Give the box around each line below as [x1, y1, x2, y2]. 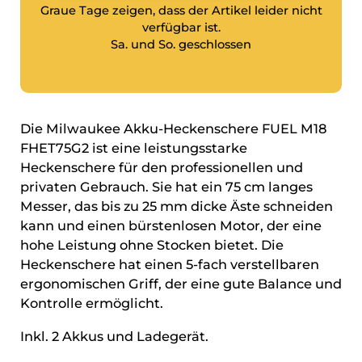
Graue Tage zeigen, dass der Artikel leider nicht [40, 3, 322, 19]
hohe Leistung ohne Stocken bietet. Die [19, 237, 284, 254]
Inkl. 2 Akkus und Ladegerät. [19, 327, 208, 344]
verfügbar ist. [141, 20, 221, 36]
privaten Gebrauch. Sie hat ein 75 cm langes [19, 179, 313, 196]
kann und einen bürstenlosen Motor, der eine [19, 217, 322, 234]
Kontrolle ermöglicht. [19, 295, 163, 312]
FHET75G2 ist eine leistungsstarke [19, 140, 247, 157]
